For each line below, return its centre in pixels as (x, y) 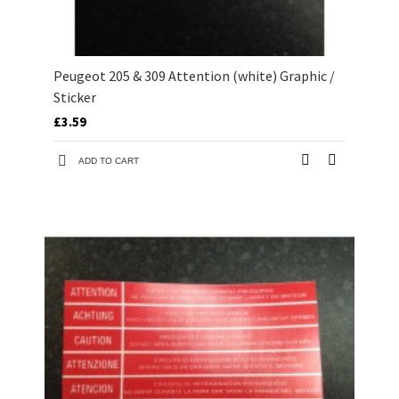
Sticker (75, 98)
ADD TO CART (109, 161)
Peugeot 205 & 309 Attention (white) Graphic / (194, 76)
